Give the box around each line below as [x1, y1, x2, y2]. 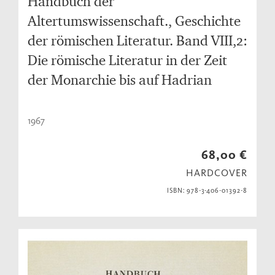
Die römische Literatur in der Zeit [28, 52, 227, 69]
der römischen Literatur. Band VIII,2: [28, 32, 247, 49]
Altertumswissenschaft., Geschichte [28, 12, 241, 29]
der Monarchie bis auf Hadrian [28, 71, 212, 88]
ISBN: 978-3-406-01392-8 [166, 187, 247, 195]
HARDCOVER [186, 167, 247, 179]
